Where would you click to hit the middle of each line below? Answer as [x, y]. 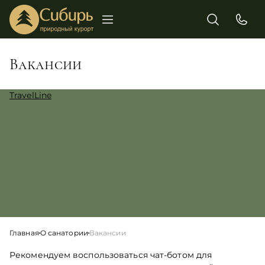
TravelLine [31, 95]
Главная [24, 233]
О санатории [64, 233]
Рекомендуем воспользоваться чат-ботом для [111, 255]
